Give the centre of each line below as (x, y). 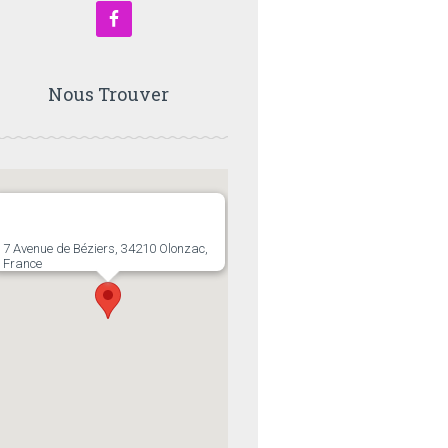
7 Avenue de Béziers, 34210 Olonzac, (105, 248)
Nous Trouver (108, 94)
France (22, 263)
